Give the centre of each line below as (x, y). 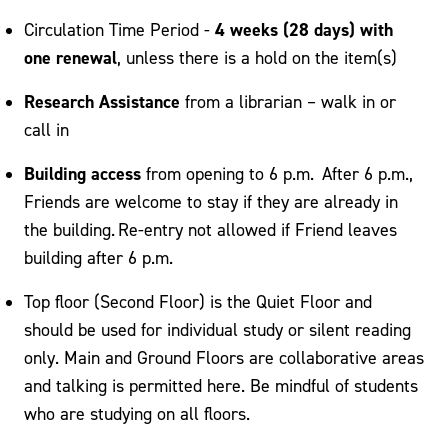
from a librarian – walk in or (288, 101)
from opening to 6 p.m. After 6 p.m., (277, 173)
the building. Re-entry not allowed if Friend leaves (210, 229)
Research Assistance (102, 101)
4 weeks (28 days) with (304, 29)
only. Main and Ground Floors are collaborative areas (224, 357)
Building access (82, 173)
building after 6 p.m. (98, 257)
